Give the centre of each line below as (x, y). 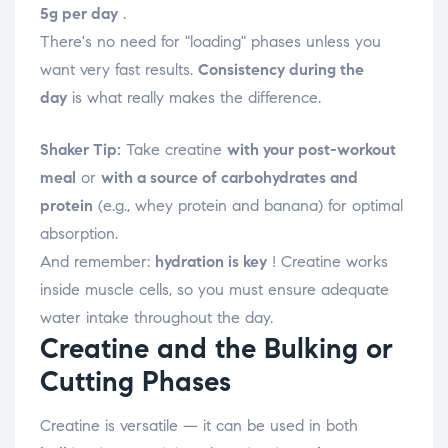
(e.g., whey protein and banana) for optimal (248, 205)
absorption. (79, 233)
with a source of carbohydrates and (229, 177)
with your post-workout (311, 149)
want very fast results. (119, 69)
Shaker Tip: (80, 149)
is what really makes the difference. (194, 97)
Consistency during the (281, 69)
